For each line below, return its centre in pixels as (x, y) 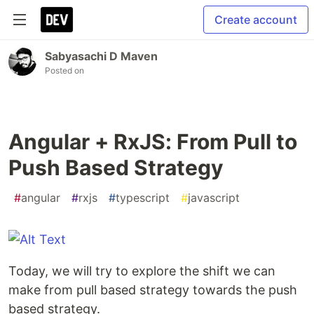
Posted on (64, 70)
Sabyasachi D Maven (101, 56)
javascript (214, 198)
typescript (143, 198)
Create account (256, 20)
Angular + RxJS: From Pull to (153, 142)
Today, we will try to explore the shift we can (142, 271)
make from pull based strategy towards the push (153, 290)
